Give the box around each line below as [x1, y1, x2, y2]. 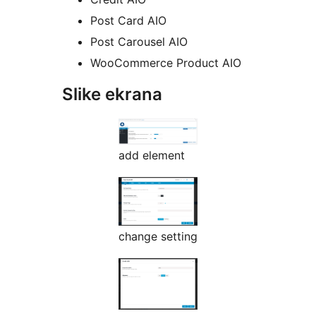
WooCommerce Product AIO [90, 56, 241, 71]
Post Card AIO [90, 13, 166, 28]
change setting [119, 229, 197, 244]
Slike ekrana [62, 84, 162, 105]
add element [119, 148, 185, 163]
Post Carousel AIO [90, 35, 188, 49]
